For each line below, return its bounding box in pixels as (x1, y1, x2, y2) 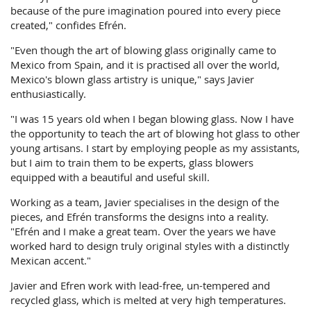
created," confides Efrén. (10, 17, 127, 32)
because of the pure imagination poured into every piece (10, 3, 281, 17)
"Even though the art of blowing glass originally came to (10, 42, 277, 57)
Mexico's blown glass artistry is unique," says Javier (10, 72, 255, 86)
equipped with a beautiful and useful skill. (10, 169, 210, 184)
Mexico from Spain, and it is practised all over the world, (10, 57, 280, 72)
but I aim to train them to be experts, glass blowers (10, 155, 254, 169)
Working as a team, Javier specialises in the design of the (10, 195, 280, 210)
